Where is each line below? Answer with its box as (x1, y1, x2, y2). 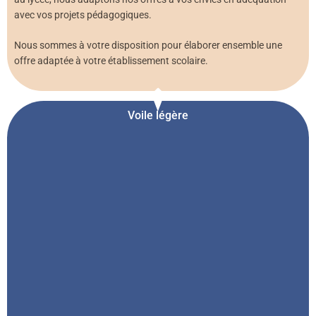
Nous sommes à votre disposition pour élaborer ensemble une (14, 39, 282, 51)
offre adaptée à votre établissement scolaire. (14, 55, 208, 67)
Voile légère (128, 109, 188, 123)
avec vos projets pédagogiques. (14, 8, 152, 20)
